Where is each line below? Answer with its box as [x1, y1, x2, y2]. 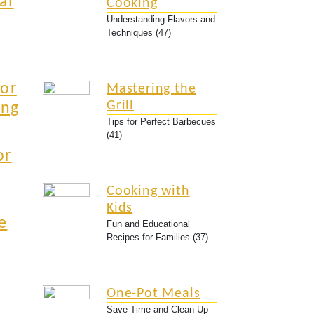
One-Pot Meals [107, 287, 200, 301]
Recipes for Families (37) [107, 232, 208, 243]
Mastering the [107, 82, 196, 96]
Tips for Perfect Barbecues [107, 116, 216, 127]
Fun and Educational [107, 219, 190, 229]
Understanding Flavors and [107, 14, 215, 25]
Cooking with [107, 184, 190, 198]
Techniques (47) [107, 27, 171, 38]
